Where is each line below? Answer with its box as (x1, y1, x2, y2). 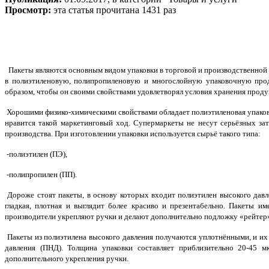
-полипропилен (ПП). (5, 170, 77, 180)
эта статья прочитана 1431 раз (53, 4, 176, 15)
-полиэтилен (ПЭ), (5, 150, 67, 159)
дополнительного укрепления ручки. (5, 254, 128, 264)
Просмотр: (5, 4, 53, 15)
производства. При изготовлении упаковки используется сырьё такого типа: (5, 129, 261, 139)
